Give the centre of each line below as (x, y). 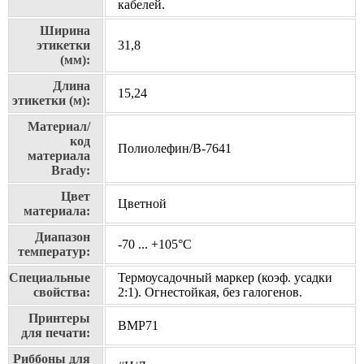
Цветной (142, 204)
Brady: (71, 171)
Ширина (65, 31)
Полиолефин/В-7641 (175, 149)
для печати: (56, 333)
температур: (54, 252)
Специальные (50, 278)
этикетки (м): (51, 101)
